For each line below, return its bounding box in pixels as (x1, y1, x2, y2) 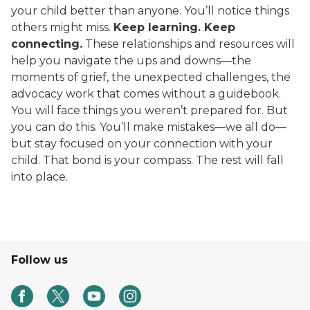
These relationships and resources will (82, 37, 295, 51)
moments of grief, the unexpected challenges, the (11, 71, 291, 84)
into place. (11, 170, 68, 183)
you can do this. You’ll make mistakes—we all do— (11, 120, 286, 134)
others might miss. (11, 21, 113, 34)
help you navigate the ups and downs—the (11, 54, 251, 67)
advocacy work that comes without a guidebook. (11, 87, 281, 100)
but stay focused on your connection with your (11, 137, 273, 150)
